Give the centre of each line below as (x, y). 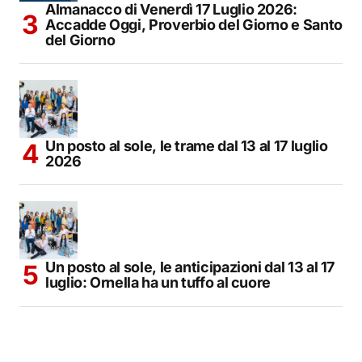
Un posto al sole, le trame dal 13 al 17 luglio (187, 146)
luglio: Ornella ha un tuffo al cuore (158, 283)
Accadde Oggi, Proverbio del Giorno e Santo (194, 25)
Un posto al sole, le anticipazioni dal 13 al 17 (190, 267)
